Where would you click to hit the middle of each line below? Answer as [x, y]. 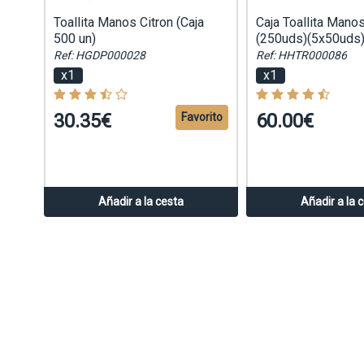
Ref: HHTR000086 [301, 56]
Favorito [201, 117]
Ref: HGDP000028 [99, 56]
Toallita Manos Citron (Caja [128, 23]
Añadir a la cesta [141, 201]
